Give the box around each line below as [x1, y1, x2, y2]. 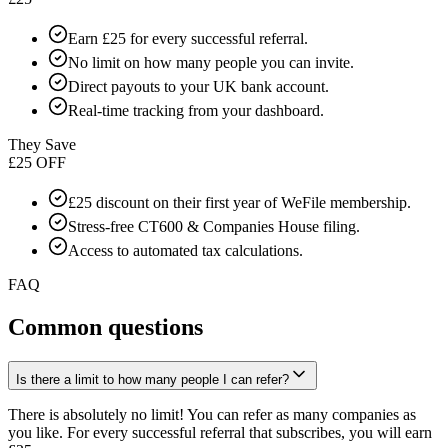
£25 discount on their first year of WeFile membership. [68, 193, 411, 211]
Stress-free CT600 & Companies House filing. [68, 217, 360, 235]
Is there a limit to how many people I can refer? [16, 371, 289, 387]
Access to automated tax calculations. [68, 241, 303, 259]
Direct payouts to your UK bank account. [68, 77, 329, 95]
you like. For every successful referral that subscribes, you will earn [8, 423, 432, 441]
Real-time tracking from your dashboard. [68, 101, 324, 119]
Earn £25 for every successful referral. [68, 29, 308, 47]
